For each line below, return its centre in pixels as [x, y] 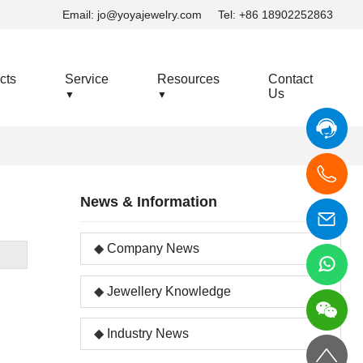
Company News [153, 248]
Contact [290, 79]
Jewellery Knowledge [169, 291]
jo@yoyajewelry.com [150, 15]
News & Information [148, 202]
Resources [188, 79]
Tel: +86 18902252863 [276, 15]
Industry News [147, 334]
